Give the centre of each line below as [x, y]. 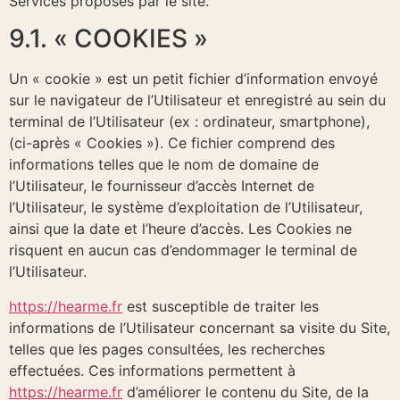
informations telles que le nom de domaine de [164, 165]
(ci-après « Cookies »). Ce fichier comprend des [172, 143]
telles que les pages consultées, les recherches [167, 349]
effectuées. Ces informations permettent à [152, 370]
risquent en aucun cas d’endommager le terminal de [183, 250]
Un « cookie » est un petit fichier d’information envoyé [193, 79]
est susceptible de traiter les [221, 306]
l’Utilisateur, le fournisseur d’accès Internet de [162, 186]
